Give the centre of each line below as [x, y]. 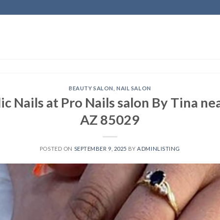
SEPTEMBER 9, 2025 [100, 148]
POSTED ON [57, 148]
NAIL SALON [134, 88]
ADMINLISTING [159, 148]
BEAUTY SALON [91, 88]
